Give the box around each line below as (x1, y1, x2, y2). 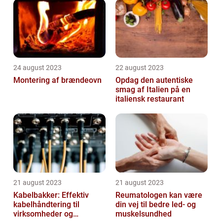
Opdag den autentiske (115, 75, 193, 85)
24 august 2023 (13, 64, 62, 72)
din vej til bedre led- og (115, 200, 196, 210)
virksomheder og (13, 209, 73, 219)
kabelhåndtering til (13, 200, 79, 210)
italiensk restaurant (115, 94, 184, 104)
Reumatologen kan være (115, 190, 202, 200)
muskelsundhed (115, 209, 172, 219)
